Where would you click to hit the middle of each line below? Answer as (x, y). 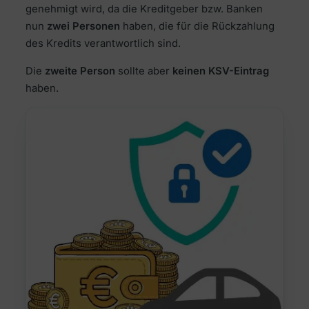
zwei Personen (83, 26)
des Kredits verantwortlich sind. (103, 43)
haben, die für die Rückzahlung (197, 26)
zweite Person (81, 71)
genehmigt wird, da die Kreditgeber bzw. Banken (144, 9)
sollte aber (145, 71)
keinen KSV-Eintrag (220, 71)
